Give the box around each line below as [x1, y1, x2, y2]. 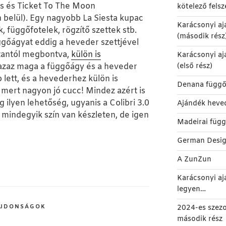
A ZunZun [177, 155, 211, 165]
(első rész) [177, 62, 212, 72]
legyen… [177, 185, 206, 195]
